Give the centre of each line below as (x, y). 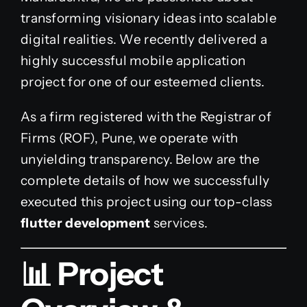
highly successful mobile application (133, 61)
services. (179, 223)
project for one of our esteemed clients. (143, 82)
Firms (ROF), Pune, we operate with (129, 138)
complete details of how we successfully (145, 181)
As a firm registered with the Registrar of (146, 117)
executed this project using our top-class (146, 202)
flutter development (85, 223)
